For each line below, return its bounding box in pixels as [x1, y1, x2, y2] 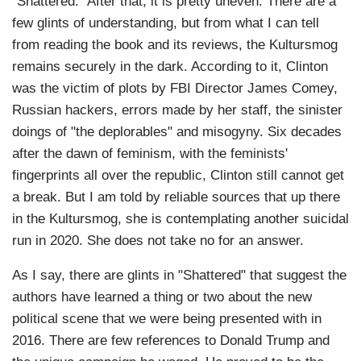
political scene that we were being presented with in [12, 311, 322, 327]
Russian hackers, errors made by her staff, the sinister [12, 102, 342, 118]
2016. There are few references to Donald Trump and [12, 333, 330, 349]
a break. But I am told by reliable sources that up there [12, 189, 340, 205]
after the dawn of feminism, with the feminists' [12, 146, 288, 162]
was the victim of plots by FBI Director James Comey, [12, 81, 338, 97]
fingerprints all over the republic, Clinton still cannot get [12, 168, 344, 184]
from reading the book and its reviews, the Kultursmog [12, 37, 338, 53]
